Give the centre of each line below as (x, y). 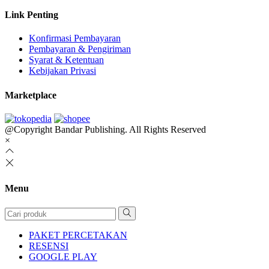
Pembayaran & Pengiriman (80, 49)
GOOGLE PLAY (63, 256)
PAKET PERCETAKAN (78, 235)
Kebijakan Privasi (62, 71)
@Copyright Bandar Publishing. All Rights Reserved (105, 129)
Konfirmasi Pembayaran (75, 38)
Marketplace (31, 95)
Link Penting (32, 15)
